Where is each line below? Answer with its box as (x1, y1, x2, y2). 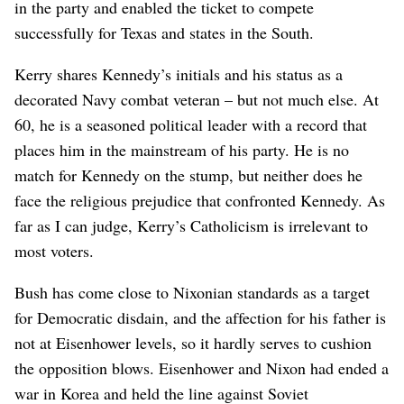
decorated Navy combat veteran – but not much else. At (14, 87, 379, 110)
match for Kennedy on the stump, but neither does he (14, 163, 363, 186)
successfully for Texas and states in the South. (14, 21, 314, 43)
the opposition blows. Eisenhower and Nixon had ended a (14, 356, 389, 379)
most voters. (14, 239, 94, 262)
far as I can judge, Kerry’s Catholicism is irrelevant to (14, 214, 368, 236)
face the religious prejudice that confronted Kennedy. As (14, 188, 385, 211)
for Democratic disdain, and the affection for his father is (14, 306, 386, 328)
